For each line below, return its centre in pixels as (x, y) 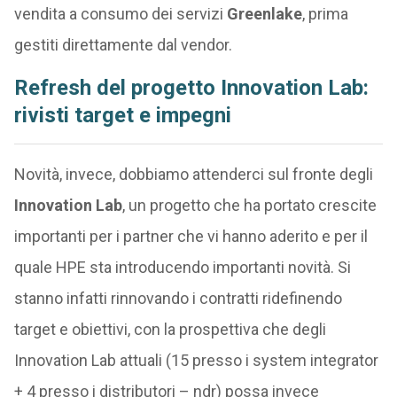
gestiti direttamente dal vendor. (123, 45)
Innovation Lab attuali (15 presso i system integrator (196, 360)
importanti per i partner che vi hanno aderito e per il (191, 236)
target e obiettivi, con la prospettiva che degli (170, 329)
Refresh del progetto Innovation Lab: (191, 88)
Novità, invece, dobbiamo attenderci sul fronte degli (193, 174)
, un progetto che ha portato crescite (249, 205)
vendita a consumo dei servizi (120, 14)
